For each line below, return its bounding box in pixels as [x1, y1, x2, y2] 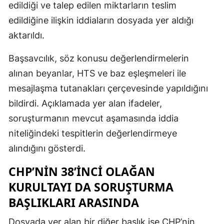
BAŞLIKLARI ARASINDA [8, 194, 139, 210]
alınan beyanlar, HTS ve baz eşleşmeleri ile [8, 67, 186, 78]
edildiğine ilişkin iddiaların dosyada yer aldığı [8, 14, 193, 25]
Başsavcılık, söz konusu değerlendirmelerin [8, 52, 189, 63]
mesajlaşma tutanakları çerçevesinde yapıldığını [8, 82, 208, 93]
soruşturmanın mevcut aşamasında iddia [8, 112, 178, 123]
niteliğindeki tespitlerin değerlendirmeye [8, 127, 177, 138]
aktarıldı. [8, 29, 44, 40]
